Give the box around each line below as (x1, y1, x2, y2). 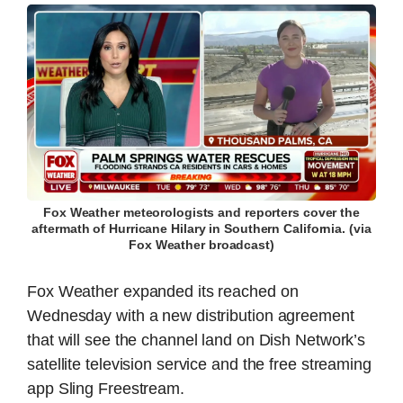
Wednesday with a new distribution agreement (27, 307, 354, 326)
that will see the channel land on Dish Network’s (27, 331, 366, 350)
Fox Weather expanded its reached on (27, 282, 299, 301)
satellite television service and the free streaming (27, 355, 372, 374)
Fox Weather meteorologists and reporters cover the (43, 206, 360, 220)
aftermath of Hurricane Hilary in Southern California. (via (31, 222, 372, 237)
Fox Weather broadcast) (129, 238, 274, 253)
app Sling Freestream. (27, 380, 184, 399)
